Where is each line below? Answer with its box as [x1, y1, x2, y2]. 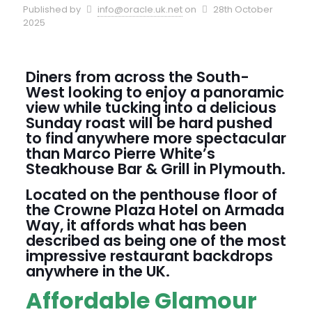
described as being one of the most [25, 231, 286, 251]
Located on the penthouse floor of [25, 185, 277, 205]
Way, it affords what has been [25, 215, 247, 235]
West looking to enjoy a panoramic [25, 82, 284, 102]
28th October [213, 3, 274, 16]
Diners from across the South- [25, 67, 249, 87]
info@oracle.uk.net [97, 3, 183, 16]
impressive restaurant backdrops [25, 246, 273, 266]
